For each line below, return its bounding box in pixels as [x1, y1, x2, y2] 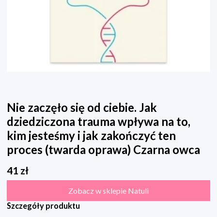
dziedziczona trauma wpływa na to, [7, 114, 190, 129]
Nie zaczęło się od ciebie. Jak [7, 100, 157, 115]
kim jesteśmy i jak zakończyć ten [7, 128, 176, 143]
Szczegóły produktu [7, 201, 80, 211]
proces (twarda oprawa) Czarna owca [7, 142, 200, 157]
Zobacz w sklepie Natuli [68, 186, 149, 196]
